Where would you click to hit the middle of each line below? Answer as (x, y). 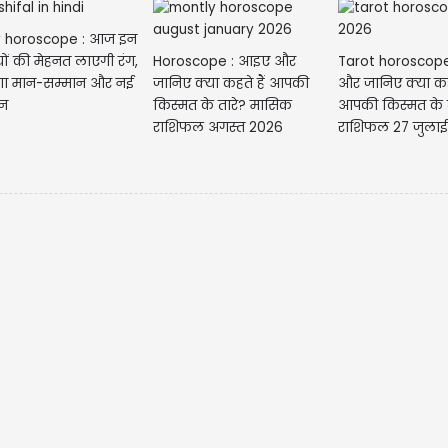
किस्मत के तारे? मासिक (222, 105)
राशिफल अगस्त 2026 (217, 127)
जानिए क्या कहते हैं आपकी (230, 83)
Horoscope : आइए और (224, 61)
